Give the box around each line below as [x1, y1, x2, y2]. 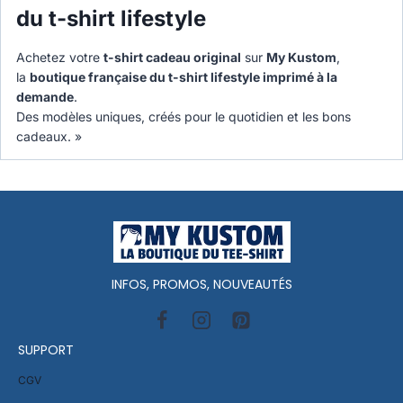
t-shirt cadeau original [103, 49, 241, 66]
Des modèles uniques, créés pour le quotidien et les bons [16, 109, 351, 125]
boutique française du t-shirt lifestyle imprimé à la [30, 69, 337, 85]
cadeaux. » [16, 129, 82, 145]
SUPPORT [18, 340, 74, 359]
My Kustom [266, 49, 336, 66]
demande [16, 89, 74, 105]
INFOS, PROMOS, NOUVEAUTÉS [111, 275, 292, 294]
